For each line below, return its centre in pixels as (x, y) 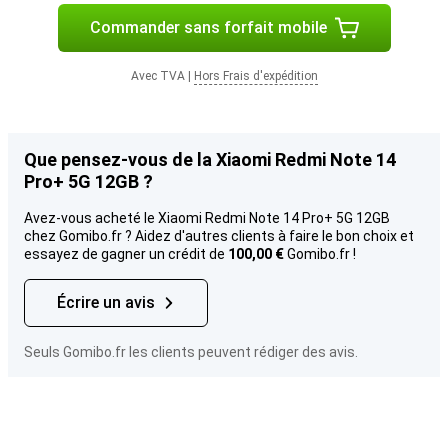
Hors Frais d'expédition (255, 76)
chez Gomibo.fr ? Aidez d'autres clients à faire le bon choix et (219, 236)
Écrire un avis (106, 302)
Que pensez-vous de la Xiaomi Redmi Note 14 (210, 159)
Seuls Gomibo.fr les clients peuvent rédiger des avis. (191, 352)
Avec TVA (157, 76)
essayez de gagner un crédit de (126, 254)
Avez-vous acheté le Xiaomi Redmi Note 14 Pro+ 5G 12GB (207, 218)
